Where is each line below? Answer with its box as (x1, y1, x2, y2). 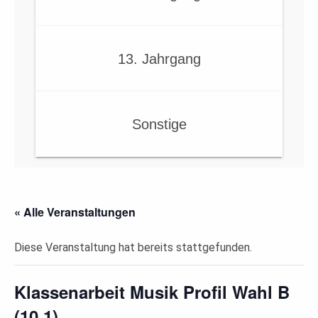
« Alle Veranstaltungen (14, 204, 136, 221)
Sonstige (131, 116, 187, 133)
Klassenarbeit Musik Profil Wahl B (14, 280, 290, 305)
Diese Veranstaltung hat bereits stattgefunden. (14, 241, 252, 255)
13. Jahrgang (117, 51, 201, 67)
